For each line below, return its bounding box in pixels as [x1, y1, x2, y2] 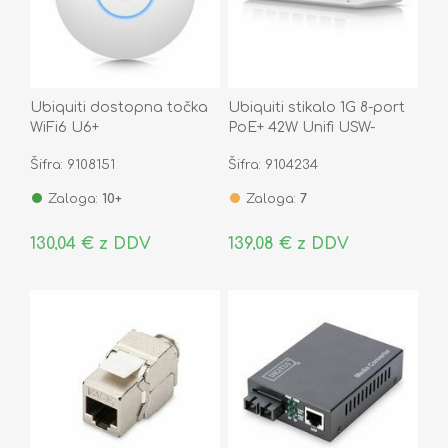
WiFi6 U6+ [30, 119, 99, 135]
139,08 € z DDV [227, 234, 349, 253]
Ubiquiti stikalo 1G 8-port [227, 99, 405, 115]
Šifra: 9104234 [227, 157, 318, 172]
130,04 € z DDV [30, 234, 151, 253]
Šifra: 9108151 [30, 157, 115, 172]
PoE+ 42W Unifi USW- [227, 119, 375, 135]
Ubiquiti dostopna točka [30, 99, 208, 115]
